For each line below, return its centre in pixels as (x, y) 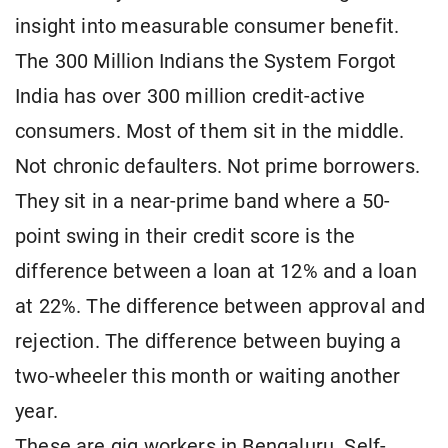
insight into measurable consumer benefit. (207, 27)
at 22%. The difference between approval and (220, 307)
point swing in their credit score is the (185, 237)
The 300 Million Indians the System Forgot (206, 62)
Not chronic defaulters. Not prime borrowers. (217, 167)
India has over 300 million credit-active (190, 97)
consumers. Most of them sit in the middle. (210, 132)
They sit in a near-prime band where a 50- (203, 202)
